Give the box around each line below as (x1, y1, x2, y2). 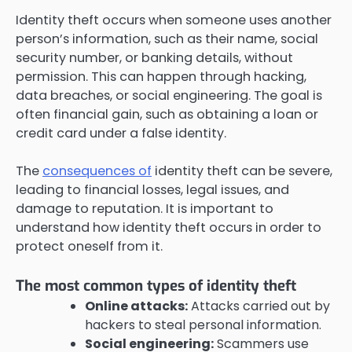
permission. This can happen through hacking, (16, 67, 306, 86)
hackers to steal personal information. (85, 315, 321, 334)
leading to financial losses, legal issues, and (16, 180, 289, 199)
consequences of (42, 161, 152, 180)
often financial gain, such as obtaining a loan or (16, 104, 318, 123)
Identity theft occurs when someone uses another (16, 10, 332, 29)
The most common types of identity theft (16, 275, 296, 295)
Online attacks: (85, 296, 188, 315)
